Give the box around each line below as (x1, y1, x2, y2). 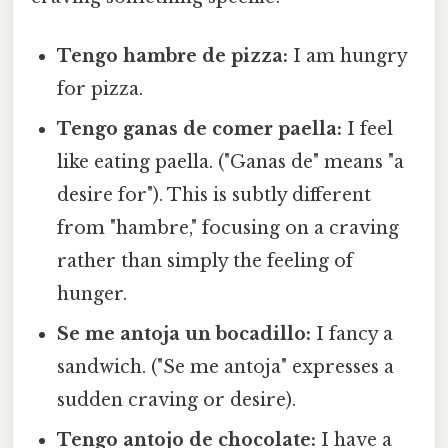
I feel (342, 117, 394, 140)
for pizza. (57, 77, 144, 100)
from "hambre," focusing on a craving (57, 216, 400, 239)
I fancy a (311, 322, 394, 345)
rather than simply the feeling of (57, 249, 354, 272)
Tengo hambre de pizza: (57, 44, 289, 67)
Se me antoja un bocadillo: (57, 322, 312, 345)
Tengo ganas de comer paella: (57, 117, 343, 140)
